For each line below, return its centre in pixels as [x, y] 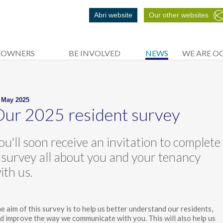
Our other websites [179, 15]
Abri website [113, 15]
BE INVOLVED [95, 53]
